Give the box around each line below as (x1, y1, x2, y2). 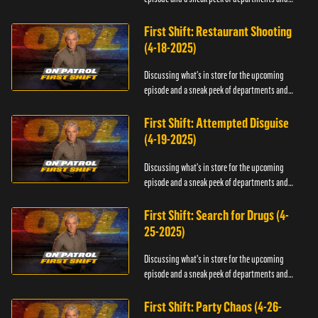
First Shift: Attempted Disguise (144, 115, 290, 132)
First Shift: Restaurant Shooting (144, 23, 292, 40)
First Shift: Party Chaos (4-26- (144, 299, 283, 316)
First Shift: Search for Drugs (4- (144, 207, 290, 224)
